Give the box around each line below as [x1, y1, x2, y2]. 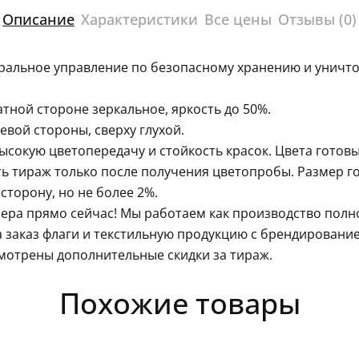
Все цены [204, 10, 272, 30]
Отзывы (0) [278, 10, 357, 30]
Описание [2, 10, 75, 30]
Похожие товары [58, 284, 301, 324]
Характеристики [81, 10, 198, 30]
